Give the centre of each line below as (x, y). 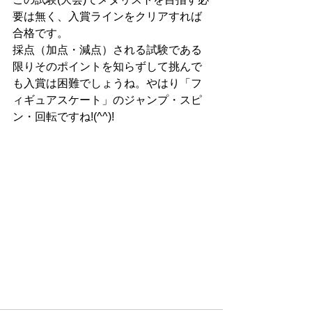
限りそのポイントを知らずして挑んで (107, 66)
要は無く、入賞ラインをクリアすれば (107, 16)
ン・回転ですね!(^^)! (63, 116)
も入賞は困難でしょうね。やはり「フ (107, 83)
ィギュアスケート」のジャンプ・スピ (107, 100)
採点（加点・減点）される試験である (107, 49)
